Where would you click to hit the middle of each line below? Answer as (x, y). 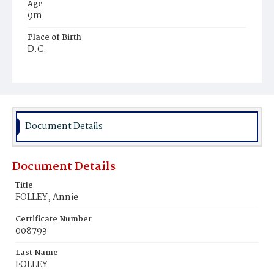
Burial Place (51, 71)
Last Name (37, 253)
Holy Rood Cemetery (73, 84)
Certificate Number (54, 219)
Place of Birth (54, 38)
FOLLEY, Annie (47, 198)
